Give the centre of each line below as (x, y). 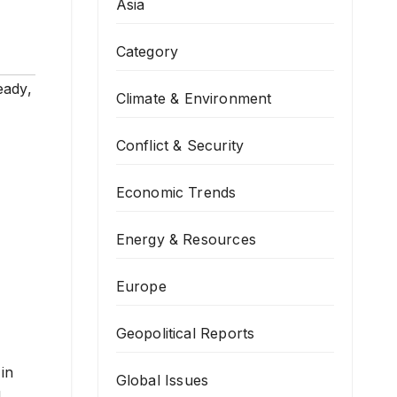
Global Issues (162, 380)
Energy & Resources (186, 239)
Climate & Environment (194, 98)
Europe (141, 286)
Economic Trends (176, 192)
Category (147, 51)
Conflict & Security (180, 145)
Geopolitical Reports (185, 333)
